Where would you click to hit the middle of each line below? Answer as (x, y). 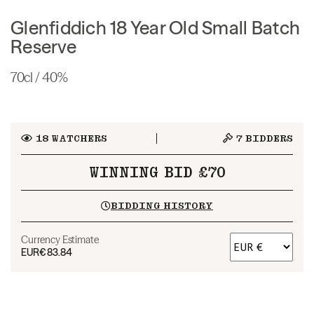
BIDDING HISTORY (162, 205)
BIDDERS (268, 138)
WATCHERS (77, 138)
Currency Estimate (60, 239)
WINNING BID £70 (157, 172)
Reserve (43, 47)
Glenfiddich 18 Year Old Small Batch (156, 28)
